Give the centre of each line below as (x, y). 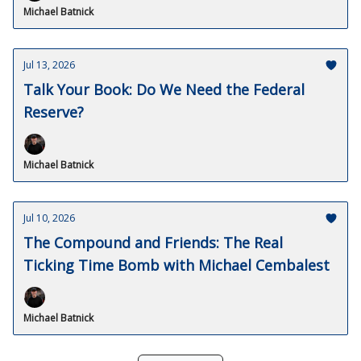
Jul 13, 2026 (49, 65)
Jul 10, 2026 (49, 218)
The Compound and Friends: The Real (153, 243)
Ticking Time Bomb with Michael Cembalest (176, 265)
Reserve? (54, 112)
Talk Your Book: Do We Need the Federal (164, 89)
